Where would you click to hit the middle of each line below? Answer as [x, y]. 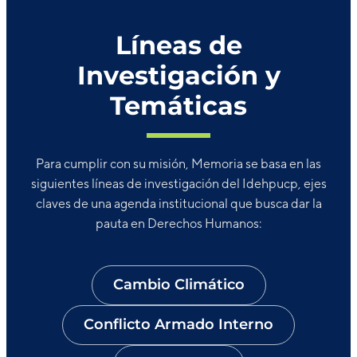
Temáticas [178, 105]
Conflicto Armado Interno [178, 325]
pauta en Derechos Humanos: [178, 223]
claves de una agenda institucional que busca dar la [178, 203]
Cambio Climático [178, 285]
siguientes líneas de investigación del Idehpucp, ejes [178, 183]
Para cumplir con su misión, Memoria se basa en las [178, 163]
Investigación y [178, 75]
